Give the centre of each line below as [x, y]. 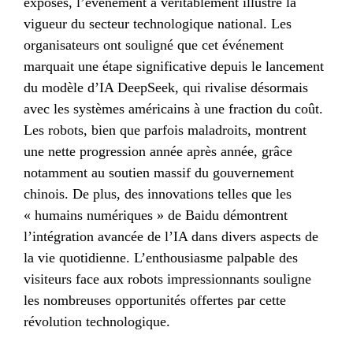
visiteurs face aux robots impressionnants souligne [167, 279]
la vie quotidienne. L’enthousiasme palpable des [161, 257]
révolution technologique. [97, 321]
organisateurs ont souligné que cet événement [154, 45]
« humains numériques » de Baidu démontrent [156, 215]
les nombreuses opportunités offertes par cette [155, 300]
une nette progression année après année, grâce [158, 151]
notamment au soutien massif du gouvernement [159, 172]
